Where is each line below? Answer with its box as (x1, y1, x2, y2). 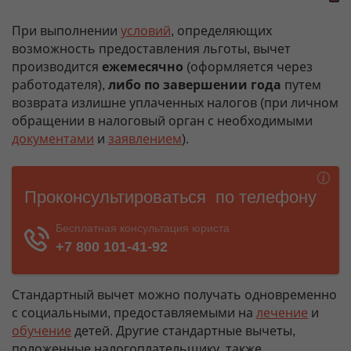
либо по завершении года (108, 78, 281, 92)
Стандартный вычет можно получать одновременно (12, 288, 337, 302)
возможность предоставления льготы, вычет (12, 42, 291, 56)
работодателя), (12, 78, 108, 92)
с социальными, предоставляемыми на (12, 306, 256, 320)
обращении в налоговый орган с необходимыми (12, 114, 313, 128)
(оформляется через (183, 60, 313, 74)
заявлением (108, 132, 182, 146)
